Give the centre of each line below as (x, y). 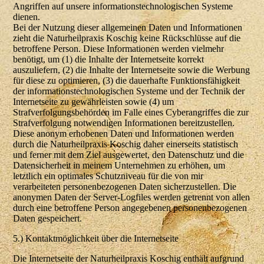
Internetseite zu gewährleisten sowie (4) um (94, 102)
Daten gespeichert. (48, 219)
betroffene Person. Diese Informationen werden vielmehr (119, 49)
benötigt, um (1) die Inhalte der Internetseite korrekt (109, 60)
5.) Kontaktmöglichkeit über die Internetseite (96, 239)
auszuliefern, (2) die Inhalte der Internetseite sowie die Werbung (132, 70)
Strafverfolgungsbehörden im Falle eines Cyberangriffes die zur (131, 113)
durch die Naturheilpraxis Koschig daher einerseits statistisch (126, 144)
